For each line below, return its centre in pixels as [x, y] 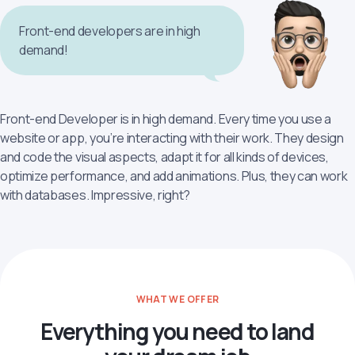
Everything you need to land [177, 331]
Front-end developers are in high [110, 31]
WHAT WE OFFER [177, 299]
